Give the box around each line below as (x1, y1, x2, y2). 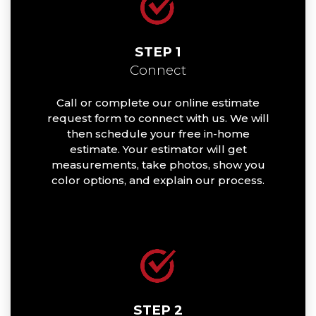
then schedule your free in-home (66, 127, 250, 141)
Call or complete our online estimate (56, 96, 260, 110)
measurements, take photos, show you (51, 158, 265, 172)
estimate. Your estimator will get (69, 142, 247, 157)
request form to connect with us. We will (47, 111, 269, 126)
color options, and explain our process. (51, 174, 265, 188)
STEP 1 (135, 43, 181, 60)
